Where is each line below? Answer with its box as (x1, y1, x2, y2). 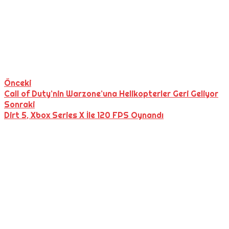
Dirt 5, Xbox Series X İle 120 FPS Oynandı (4, 110, 164, 121)
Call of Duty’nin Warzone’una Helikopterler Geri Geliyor (4, 88, 218, 100)
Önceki (4, 78, 31, 89)
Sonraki (4, 99, 35, 110)
